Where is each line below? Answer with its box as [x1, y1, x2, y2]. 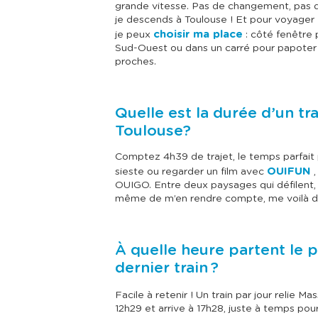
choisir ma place [153, 29, 243, 40]
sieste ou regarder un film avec [115, 167, 267, 177]
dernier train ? [115, 261, 219, 276]
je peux [115, 30, 153, 40]
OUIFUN [267, 166, 311, 177]
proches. [115, 57, 156, 67]
